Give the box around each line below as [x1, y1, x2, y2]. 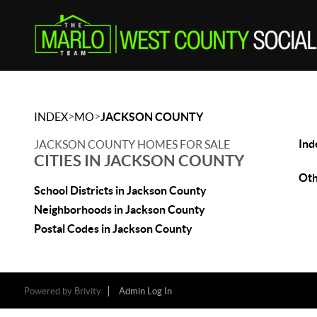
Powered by [23, 286, 74, 296]
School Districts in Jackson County [34, 184, 207, 197]
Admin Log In [118, 286, 172, 296]
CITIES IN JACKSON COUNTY [34, 151, 244, 169]
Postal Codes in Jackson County [34, 222, 192, 235]
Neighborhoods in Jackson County [34, 203, 205, 216]
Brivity [74, 286, 101, 296]
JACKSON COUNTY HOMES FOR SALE [34, 138, 230, 151]
